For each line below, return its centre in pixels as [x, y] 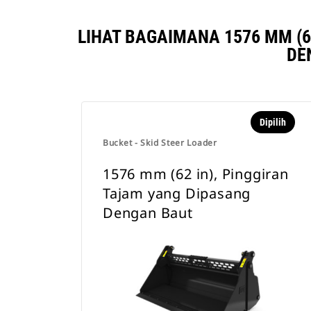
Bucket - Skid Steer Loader [160, 143]
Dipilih [272, 122]
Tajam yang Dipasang [177, 193]
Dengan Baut [148, 213]
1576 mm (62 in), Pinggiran [196, 174]
